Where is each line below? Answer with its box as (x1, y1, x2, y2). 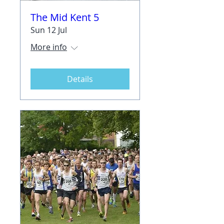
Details (67, 73, 93, 84)
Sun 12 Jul (30, 24, 67, 35)
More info (30, 41, 67, 52)
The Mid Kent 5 (30, 10, 99, 24)
